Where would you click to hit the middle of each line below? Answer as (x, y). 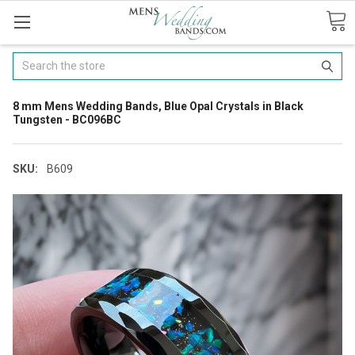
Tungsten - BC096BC (67, 119)
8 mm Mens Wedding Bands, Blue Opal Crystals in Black (158, 106)
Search (31, 60)
